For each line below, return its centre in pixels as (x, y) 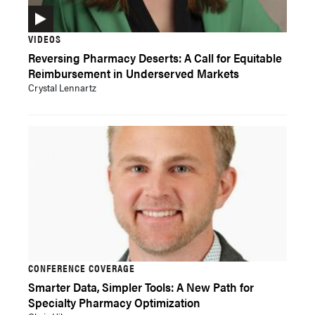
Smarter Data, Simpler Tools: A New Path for (141, 287)
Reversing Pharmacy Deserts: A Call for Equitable (155, 58)
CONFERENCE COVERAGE (82, 268)
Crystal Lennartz (62, 87)
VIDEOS (45, 38)
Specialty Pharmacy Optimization (114, 302)
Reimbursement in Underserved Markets (134, 73)
